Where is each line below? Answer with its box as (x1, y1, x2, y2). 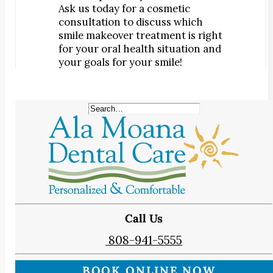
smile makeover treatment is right (58, 28, 222, 42)
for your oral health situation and (58, 41, 221, 55)
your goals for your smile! (58, 55, 182, 69)
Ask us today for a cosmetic (58, 1, 190, 15)
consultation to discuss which (58, 15, 203, 29)
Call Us (125, 210, 163, 225)
